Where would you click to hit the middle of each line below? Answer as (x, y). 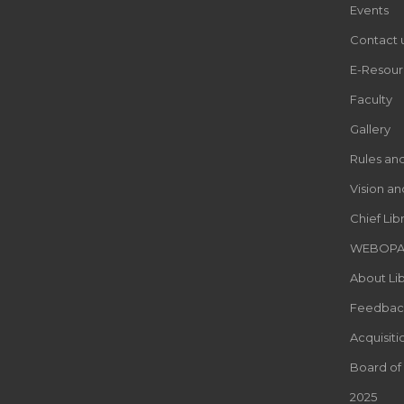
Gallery (370, 129)
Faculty (371, 100)
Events (369, 10)
